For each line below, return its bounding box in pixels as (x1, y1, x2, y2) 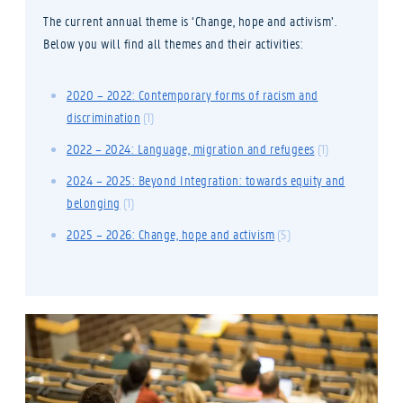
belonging (67, 193, 121, 211)
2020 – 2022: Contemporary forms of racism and (67, 85, 318, 103)
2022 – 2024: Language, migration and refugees (67, 139, 315, 157)
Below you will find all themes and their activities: (43, 33, 303, 52)
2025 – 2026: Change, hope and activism (67, 224, 274, 243)
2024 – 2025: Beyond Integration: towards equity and (67, 170, 345, 189)
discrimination (67, 107, 140, 126)
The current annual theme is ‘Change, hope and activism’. (43, 11, 336, 30)
